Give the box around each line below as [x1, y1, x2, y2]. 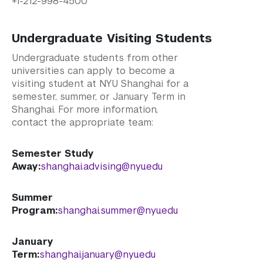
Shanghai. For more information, [12, 103, 158, 116]
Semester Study [12, 147, 94, 160]
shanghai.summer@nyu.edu [58, 204, 178, 217]
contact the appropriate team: [12, 116, 153, 129]
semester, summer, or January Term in [12, 90, 186, 103]
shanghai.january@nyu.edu [39, 248, 156, 261]
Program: [12, 204, 58, 217]
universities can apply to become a [12, 64, 174, 77]
